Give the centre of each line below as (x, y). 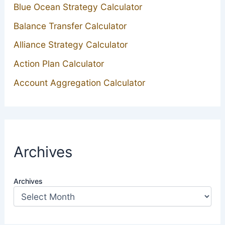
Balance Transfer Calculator (70, 26)
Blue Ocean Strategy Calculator (78, 7)
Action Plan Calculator (59, 64)
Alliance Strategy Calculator (70, 45)
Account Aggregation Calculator (79, 83)
